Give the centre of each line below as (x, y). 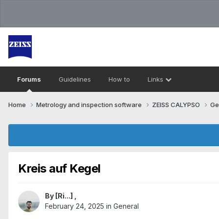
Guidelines (75, 79)
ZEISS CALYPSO (177, 104)
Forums (29, 79)
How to (119, 79)
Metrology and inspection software (90, 104)
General (126, 206)
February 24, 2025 (75, 206)
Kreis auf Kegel (59, 168)
